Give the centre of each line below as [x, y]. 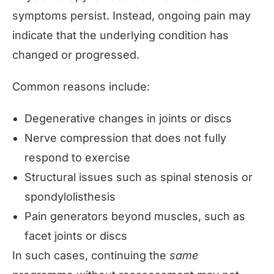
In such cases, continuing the [91, 255]
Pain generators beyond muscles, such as [135, 216]
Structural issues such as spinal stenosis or [139, 177]
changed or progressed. [76, 54]
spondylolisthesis [70, 196]
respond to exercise [77, 157]
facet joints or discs [76, 235]
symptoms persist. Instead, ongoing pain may [131, 15]
